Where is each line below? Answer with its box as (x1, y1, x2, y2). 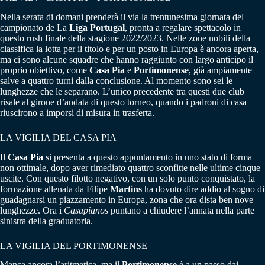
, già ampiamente (189, 64, 252, 75)
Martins (110, 183, 142, 194)
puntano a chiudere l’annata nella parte (108, 205, 254, 215)
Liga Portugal (69, 22, 125, 33)
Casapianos (64, 205, 108, 215)
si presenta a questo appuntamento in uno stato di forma (43, 151, 252, 162)
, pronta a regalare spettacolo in (125, 22, 241, 33)
